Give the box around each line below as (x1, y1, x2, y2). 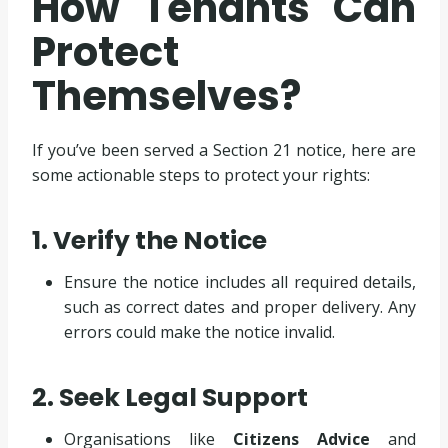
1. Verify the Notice (32, 223, 267, 259)
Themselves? (32, 67, 301, 124)
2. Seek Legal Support (32, 380, 308, 416)
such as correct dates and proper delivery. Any (64, 295, 416, 318)
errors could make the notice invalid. (64, 320, 335, 343)
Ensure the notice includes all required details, (64, 270, 416, 293)
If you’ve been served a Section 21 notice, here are (32, 138, 416, 161)
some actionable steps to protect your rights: (32, 163, 370, 186)
